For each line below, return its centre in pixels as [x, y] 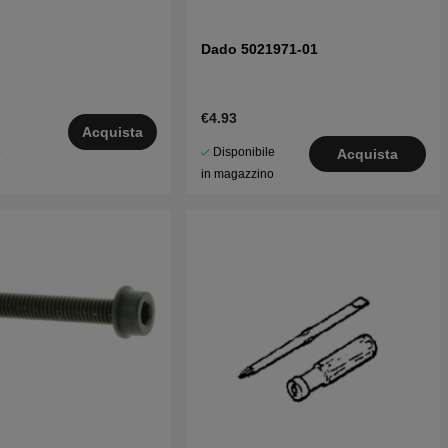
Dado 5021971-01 [260, 49]
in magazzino [238, 174]
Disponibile [244, 152]
